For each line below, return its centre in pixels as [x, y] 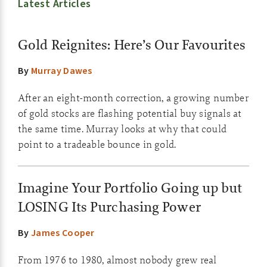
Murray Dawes [61, 71]
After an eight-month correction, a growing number [133, 98]
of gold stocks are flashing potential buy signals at [130, 113]
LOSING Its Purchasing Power [109, 207]
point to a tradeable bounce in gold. [97, 144]
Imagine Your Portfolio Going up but [130, 188]
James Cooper [63, 233]
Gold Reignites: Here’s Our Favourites [132, 45]
